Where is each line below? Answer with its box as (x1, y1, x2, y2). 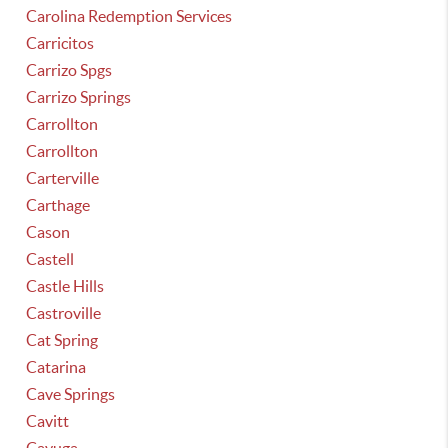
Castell (26, 250, 75, 268)
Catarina (26, 358, 87, 376)
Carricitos (26, 34, 95, 52)
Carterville (26, 169, 100, 187)
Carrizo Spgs (26, 61, 113, 79)
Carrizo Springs (26, 88, 132, 106)
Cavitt (26, 412, 70, 430)
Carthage (26, 196, 91, 214)
